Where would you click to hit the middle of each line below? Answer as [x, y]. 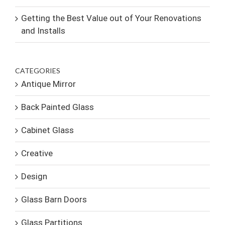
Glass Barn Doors [54, 200]
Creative [37, 153]
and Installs [43, 30]
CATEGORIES [38, 70]
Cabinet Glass [47, 130]
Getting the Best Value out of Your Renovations [111, 18]
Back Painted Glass [58, 107]
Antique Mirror [48, 84]
